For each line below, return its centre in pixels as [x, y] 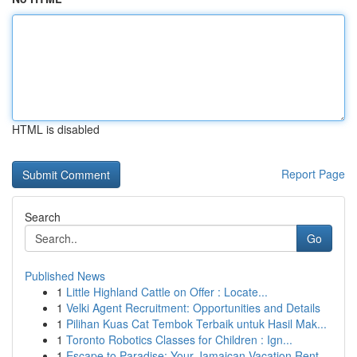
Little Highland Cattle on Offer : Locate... [167, 292]
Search [43, 217]
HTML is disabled [56, 129]
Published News [65, 276]
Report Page [313, 174]
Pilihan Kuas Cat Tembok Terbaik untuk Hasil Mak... [196, 324]
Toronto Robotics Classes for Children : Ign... [179, 339]
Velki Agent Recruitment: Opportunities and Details [193, 308]
